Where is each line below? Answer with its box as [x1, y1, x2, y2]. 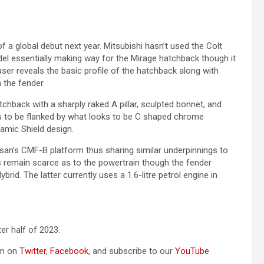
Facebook [50, 246, 88, 256]
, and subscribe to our [88, 246, 175, 256]
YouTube [175, 246, 209, 256]
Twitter [19, 246, 46, 256]
